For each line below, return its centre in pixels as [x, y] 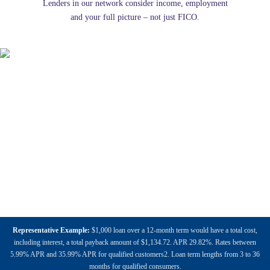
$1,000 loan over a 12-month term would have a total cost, [174, 230]
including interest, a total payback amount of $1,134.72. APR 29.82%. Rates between [135, 242]
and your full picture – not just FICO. [135, 17]
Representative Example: [51, 230]
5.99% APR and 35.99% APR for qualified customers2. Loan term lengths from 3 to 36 [135, 254]
